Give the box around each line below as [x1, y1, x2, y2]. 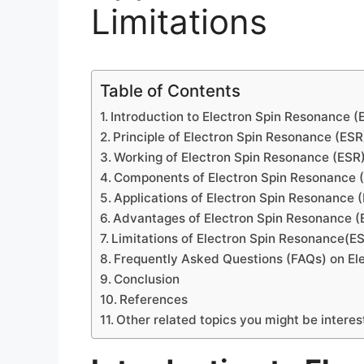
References [119, 292, 188, 307]
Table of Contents [100, 80, 240, 101]
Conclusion [114, 271, 180, 287]
